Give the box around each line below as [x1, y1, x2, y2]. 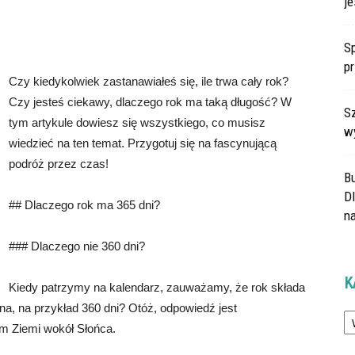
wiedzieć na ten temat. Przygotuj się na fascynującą [9, 136, 277, 150]
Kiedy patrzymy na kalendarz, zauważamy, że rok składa [9, 281, 305, 294]
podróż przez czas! [9, 157, 109, 170]
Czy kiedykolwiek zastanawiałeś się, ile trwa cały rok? [9, 74, 288, 88]
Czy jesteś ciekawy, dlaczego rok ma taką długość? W [9, 95, 292, 109]
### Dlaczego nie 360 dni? [9, 239, 145, 253]
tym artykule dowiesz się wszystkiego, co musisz [9, 116, 265, 129]
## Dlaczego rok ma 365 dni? [9, 198, 160, 212]
